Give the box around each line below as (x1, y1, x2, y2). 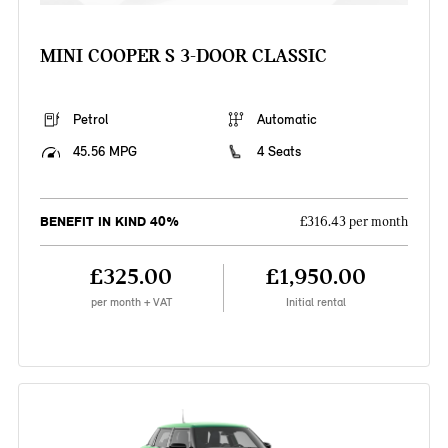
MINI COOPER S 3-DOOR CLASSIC (39, 44, 327, 68)
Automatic (257, 111, 317, 129)
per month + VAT (90, 295, 172, 310)
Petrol (72, 111, 108, 129)
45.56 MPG (72, 143, 137, 161)
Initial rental (286, 295, 347, 310)
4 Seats (257, 143, 301, 161)
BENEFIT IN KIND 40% (39, 213, 179, 231)
